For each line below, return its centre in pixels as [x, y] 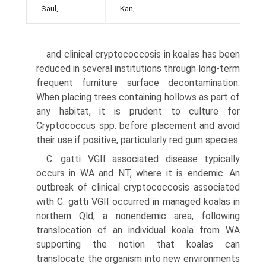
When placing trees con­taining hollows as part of [138, 97]
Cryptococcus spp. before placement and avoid [138, 126]
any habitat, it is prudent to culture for [138, 111]
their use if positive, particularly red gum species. [138, 140]
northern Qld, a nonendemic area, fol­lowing [138, 216]
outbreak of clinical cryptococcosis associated [138, 187]
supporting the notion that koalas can [138, 244]
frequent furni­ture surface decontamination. [138, 83]
